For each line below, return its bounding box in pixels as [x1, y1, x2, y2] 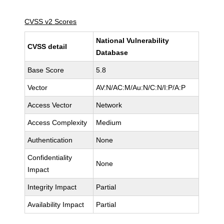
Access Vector [27, 101, 72, 109]
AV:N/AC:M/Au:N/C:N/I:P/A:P [96, 83, 186, 91]
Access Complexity [27, 118, 87, 126]
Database [96, 48, 128, 56]
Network [96, 101, 122, 109]
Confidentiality [27, 153, 72, 161]
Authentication [27, 136, 73, 144]
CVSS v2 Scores [24, 17, 77, 25]
